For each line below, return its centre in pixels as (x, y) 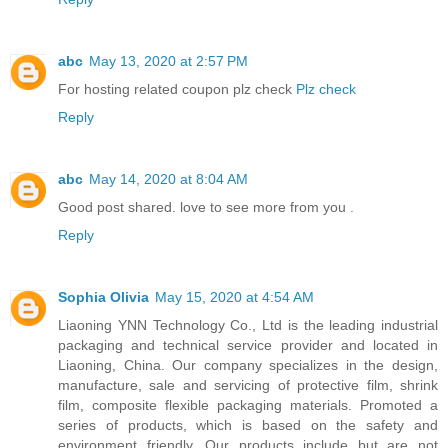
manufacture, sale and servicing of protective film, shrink (248, 384)
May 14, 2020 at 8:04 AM (168, 178)
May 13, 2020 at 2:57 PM (168, 60)
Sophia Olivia (103, 296)
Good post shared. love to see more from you (204, 206)
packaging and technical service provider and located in (248, 344)
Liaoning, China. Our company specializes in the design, (248, 364)
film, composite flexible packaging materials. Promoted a (248, 404)
